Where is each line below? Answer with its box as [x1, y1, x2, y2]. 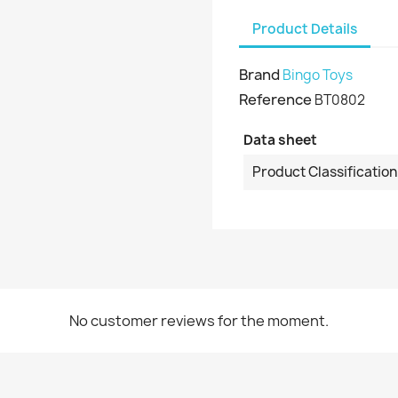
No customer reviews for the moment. [69, 310, 329, 330]
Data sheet [243, 130, 317, 149]
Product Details [252, 20, 357, 39]
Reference [239, 89, 312, 109]
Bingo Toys [283, 65, 353, 84]
